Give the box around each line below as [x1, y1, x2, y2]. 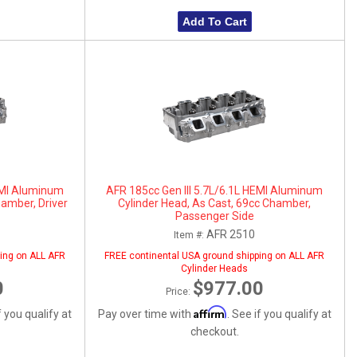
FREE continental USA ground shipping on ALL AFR [104, 249, 325, 261]
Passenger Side [175, 209, 254, 222]
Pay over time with [97, 307, 194, 320]
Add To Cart [182, 15, 247, 28]
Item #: [174, 229, 207, 241]
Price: [165, 285, 193, 297]
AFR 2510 [206, 227, 256, 241]
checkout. [190, 324, 239, 338]
